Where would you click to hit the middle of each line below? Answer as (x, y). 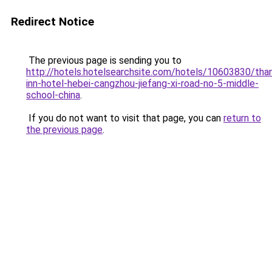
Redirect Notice (53, 22)
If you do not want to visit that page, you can (125, 118)
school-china (53, 95)
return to (242, 118)
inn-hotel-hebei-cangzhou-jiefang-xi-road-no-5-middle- (142, 83)
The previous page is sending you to (104, 60)
